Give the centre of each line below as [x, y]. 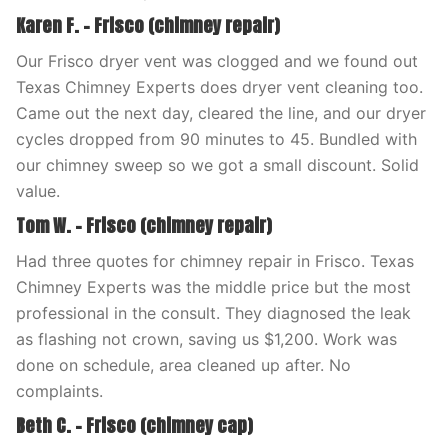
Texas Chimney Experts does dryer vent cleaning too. [219, 87]
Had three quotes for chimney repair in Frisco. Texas [215, 261]
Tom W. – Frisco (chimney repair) [144, 225]
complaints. [59, 391]
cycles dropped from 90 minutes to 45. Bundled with [216, 139]
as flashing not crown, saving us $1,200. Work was [206, 339]
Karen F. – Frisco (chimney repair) [148, 25]
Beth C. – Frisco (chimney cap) [134, 425]
